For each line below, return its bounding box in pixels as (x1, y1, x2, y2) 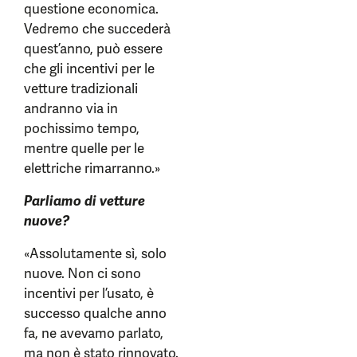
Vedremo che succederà (24, 20, 171, 38)
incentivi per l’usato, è (24, 284, 154, 303)
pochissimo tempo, (24, 120, 139, 138)
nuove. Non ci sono (24, 265, 141, 283)
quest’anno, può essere (24, 40, 163, 58)
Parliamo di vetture (24, 192, 145, 210)
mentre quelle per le (24, 139, 144, 158)
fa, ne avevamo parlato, (24, 324, 163, 343)
